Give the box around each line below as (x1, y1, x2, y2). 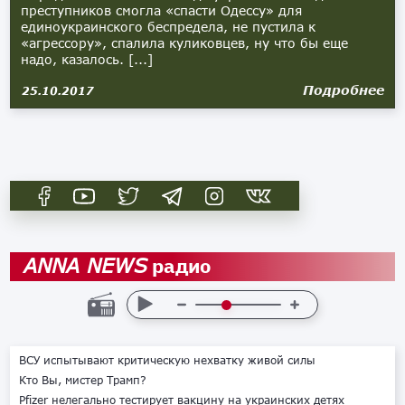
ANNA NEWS (24, 253, 148, 278)
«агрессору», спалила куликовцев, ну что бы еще (21, 35, 349, 51)
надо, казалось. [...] (21, 52, 154, 67)
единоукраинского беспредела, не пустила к (21, 19, 316, 34)
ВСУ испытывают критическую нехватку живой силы (19, 353, 316, 367)
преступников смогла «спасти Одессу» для (21, 3, 303, 18)
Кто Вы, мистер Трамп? (19, 373, 147, 387)
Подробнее (302, 82, 384, 98)
